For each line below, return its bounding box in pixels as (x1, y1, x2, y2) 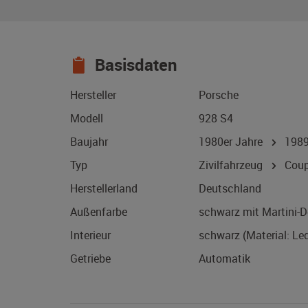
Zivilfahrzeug (199, 157, 265, 173)
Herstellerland (70, 181, 137, 197)
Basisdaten (91, 54, 177, 76)
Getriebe (70, 251, 111, 267)
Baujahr (70, 134, 108, 150)
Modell (70, 111, 103, 126)
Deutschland (199, 181, 261, 197)
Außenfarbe (70, 204, 127, 220)
